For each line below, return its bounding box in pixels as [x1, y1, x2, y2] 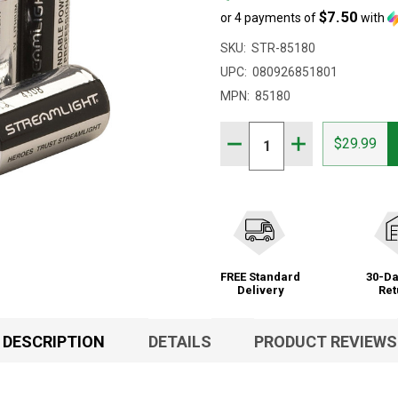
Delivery [236, 283, 284, 298]
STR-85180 [251, 41, 315, 56]
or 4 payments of [220, 11, 319, 26]
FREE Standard [220, 270, 300, 284]
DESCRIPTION [2, 332, 105, 352]
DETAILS [147, 332, 211, 352]
